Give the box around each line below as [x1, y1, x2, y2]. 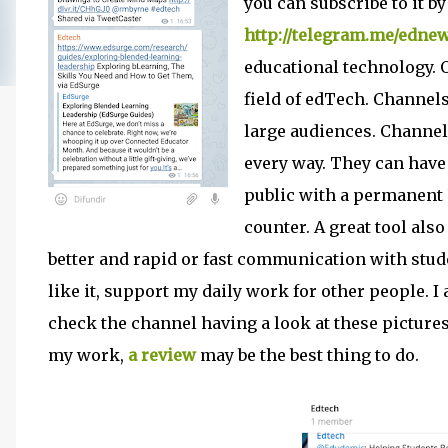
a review [128, 345, 196, 365]
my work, [48, 345, 128, 365]
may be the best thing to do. [196, 345, 419, 365]
